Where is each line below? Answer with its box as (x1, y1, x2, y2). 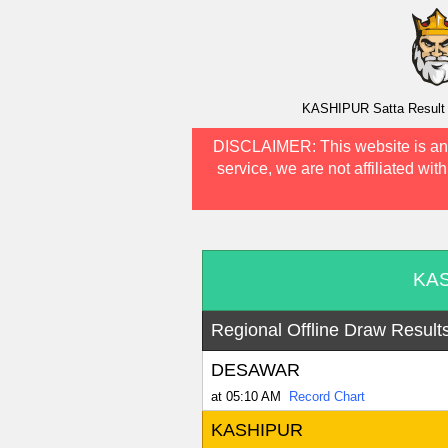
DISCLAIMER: (212, 138, 320, 156)
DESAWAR (210, 360, 300, 381)
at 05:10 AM (210, 389, 281, 405)
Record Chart (288, 389, 365, 405)
